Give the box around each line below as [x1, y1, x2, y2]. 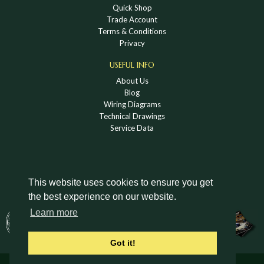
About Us [115, 75, 148, 85]
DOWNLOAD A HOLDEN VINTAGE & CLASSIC [58, 206, 206, 215]
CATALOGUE [111, 217, 153, 226]
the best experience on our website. [28, 192, 176, 202]
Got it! [110, 238, 136, 248]
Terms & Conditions [98, 26, 166, 36]
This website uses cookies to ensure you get [28, 177, 213, 188]
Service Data [110, 123, 154, 133]
